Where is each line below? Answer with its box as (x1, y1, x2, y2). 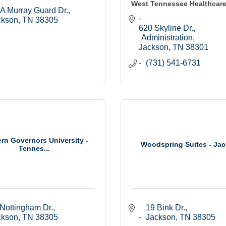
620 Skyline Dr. (139, 24, 193, 33)
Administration (141, 33, 193, 42)
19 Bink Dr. (146, 203, 185, 212)
